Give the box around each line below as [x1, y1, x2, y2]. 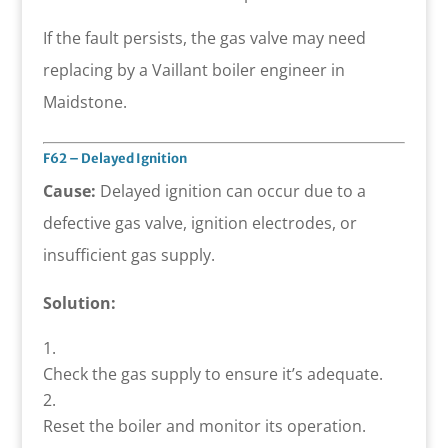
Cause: [42, 179, 96, 202]
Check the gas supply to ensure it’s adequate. [42, 362, 383, 385]
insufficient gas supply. [42, 243, 215, 266]
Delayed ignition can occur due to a [95, 179, 366, 202]
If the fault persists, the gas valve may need [42, 26, 366, 49]
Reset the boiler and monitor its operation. [42, 414, 366, 437]
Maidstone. [42, 90, 127, 113]
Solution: [42, 291, 116, 314]
